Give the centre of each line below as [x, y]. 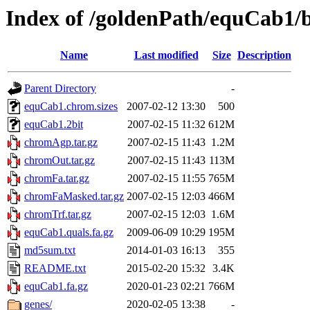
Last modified [166, 55]
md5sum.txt [50, 250]
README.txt [55, 268]
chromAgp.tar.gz [61, 143]
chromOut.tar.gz [60, 161]
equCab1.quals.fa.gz [69, 232]
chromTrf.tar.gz [58, 215]
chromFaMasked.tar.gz [74, 197]
